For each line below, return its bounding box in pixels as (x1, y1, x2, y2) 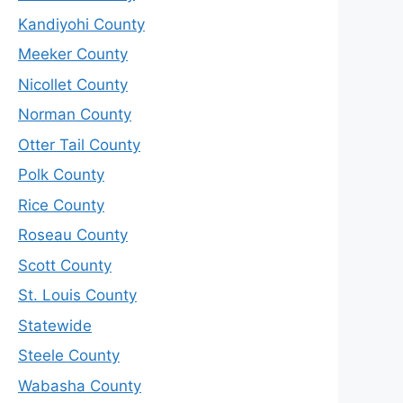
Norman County (18, 105, 131, 124)
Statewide (18, 316, 92, 335)
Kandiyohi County (18, 14, 145, 33)
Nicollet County (18, 75, 128, 94)
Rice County (18, 195, 104, 214)
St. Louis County (18, 286, 137, 305)
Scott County (18, 255, 112, 274)
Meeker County (18, 45, 128, 64)
